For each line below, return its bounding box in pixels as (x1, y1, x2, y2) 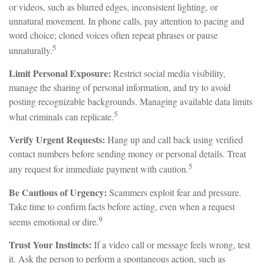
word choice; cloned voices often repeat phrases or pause (9, 28, 218, 41)
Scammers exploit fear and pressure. (107, 186, 241, 198)
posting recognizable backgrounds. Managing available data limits (9, 95, 252, 108)
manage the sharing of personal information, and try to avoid (9, 81, 231, 94)
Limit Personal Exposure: (9, 66, 111, 80)
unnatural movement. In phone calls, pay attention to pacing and (9, 14, 244, 27)
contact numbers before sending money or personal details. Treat (9, 147, 246, 160)
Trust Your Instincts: (9, 238, 92, 252)
